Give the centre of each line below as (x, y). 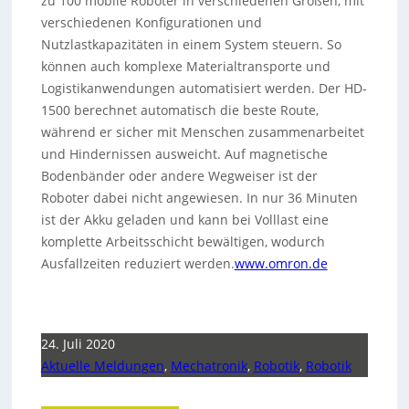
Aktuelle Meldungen (102, 366)
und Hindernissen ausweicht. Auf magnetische (184, 154)
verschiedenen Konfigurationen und (151, 22)
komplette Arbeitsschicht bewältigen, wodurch (183, 241)
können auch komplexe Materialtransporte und (185, 66)
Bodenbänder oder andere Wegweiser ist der (179, 176)
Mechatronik (209, 366)
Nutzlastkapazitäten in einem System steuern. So (191, 44)
